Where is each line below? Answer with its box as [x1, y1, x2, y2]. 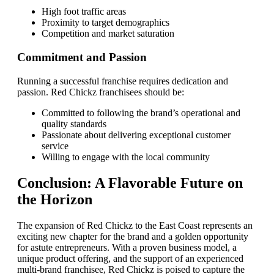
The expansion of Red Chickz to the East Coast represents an [17, 220, 253, 231]
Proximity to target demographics [42, 17, 169, 28]
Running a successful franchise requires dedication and [17, 75, 228, 86]
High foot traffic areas [42, 6, 126, 17]
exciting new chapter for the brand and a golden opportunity [17, 231, 248, 242]
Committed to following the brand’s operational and [42, 107, 240, 118]
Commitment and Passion [17, 51, 147, 64]
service [42, 140, 68, 151]
